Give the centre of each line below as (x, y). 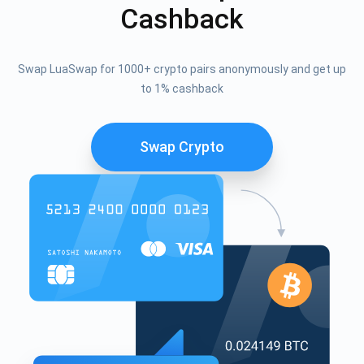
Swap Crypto (182, 146)
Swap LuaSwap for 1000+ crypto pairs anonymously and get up (182, 69)
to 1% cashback (182, 88)
